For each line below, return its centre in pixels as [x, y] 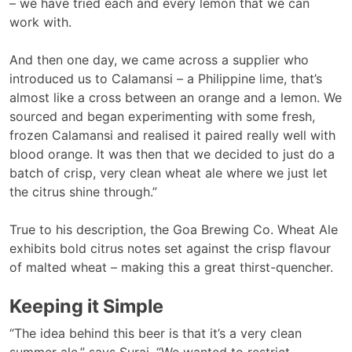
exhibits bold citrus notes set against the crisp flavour [170, 248]
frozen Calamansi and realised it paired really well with [172, 135]
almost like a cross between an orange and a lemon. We [176, 97]
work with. [40, 22]
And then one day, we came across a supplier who [159, 59]
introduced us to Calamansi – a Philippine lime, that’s [166, 78]
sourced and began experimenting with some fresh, [162, 116]
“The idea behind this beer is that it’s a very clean [156, 333]
